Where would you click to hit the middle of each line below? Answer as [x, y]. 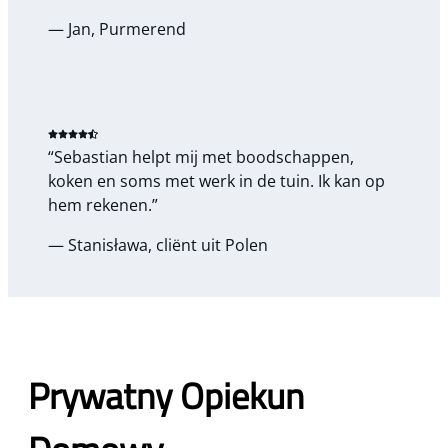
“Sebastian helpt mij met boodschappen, [201, 156]
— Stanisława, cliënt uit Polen [158, 244]
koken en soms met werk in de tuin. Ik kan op [216, 180]
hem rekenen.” [103, 204]
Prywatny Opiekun [166, 395]
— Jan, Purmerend [117, 28]
